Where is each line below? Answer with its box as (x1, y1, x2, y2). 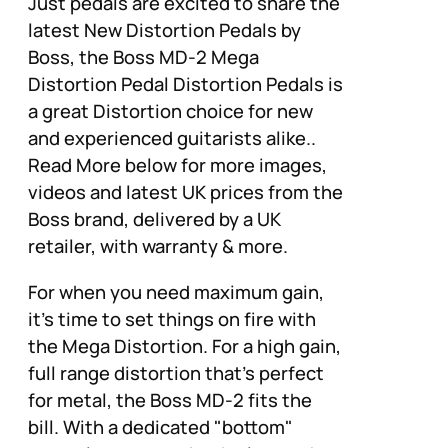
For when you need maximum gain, (28, 278, 324, 305)
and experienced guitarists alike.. (28, 125, 316, 152)
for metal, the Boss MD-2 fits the (28, 386, 312, 413)
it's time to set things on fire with (28, 305, 316, 332)
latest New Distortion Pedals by (28, 17, 301, 44)
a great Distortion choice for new (28, 98, 313, 125)
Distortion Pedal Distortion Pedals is (28, 71, 343, 98)
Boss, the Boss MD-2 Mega (28, 44, 259, 71)
